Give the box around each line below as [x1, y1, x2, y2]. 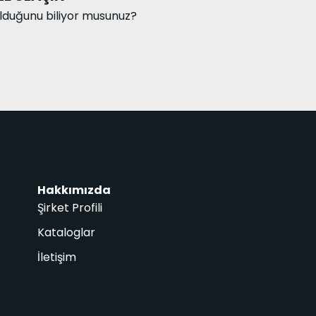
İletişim [37, 249, 76, 266]
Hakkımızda [37, 182, 111, 199]
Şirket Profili [37, 200, 102, 217]
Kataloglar [37, 224, 95, 241]
